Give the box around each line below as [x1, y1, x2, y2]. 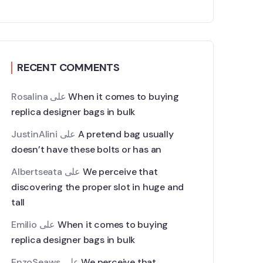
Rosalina [11, 90, 48, 103]
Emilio [11, 218, 37, 231]
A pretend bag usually [77, 128, 174, 140]
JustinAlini [11, 128, 58, 140]
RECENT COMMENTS [17, 60, 120, 75]
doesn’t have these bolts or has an [11, 143, 162, 156]
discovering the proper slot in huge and [11, 181, 184, 193]
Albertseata [11, 166, 62, 178]
